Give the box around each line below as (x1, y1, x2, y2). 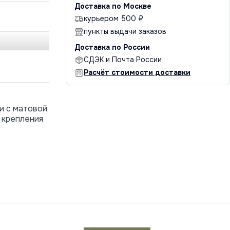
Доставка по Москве (74, 1, 151, 11)
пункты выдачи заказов (84, 26, 166, 36)
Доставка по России (74, 42, 150, 52)
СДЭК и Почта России (84, 54, 162, 64)
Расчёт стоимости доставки (84, 67, 190, 77)
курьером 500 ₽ (84, 13, 143, 23)
